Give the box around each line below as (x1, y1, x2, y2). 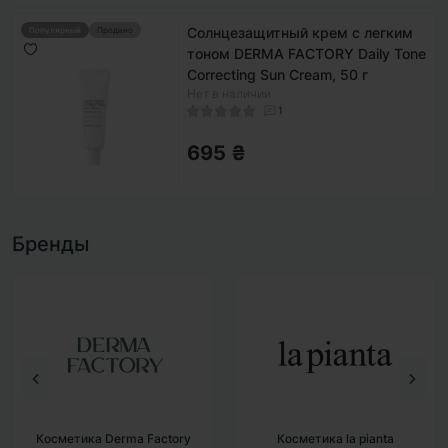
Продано (97, 25, 133, 35)
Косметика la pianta (54, 431, 172, 446)
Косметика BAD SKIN (272, 431, 398, 446)
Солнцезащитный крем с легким (187, 24, 413, 41)
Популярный (29, 25, 81, 35)
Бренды (12, 232, 89, 256)
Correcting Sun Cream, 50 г (187, 66, 368, 83)
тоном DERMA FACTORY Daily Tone (187, 45, 426, 62)
